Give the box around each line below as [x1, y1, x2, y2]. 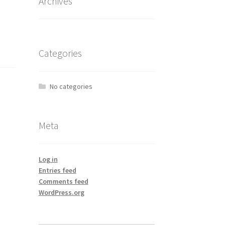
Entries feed [38, 166, 76, 175]
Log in [38, 155, 58, 164]
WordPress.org [38, 188, 84, 197]
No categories [50, 81, 93, 91]
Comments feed [38, 177, 88, 186]
